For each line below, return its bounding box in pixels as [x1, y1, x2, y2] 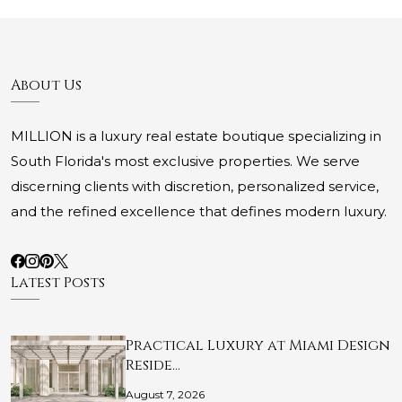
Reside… [126, 355, 180, 376]
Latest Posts [11, 273, 105, 293]
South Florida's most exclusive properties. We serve [11, 153, 360, 170]
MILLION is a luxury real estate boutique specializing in [11, 127, 381, 145]
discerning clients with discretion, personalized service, [11, 178, 379, 196]
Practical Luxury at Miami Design [126, 336, 390, 356]
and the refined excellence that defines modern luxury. [11, 203, 387, 221]
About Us [11, 75, 82, 96]
